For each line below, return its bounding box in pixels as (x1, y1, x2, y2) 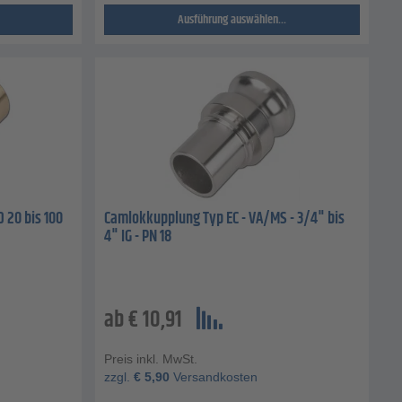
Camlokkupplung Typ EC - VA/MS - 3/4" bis (104, 206, 345, 232)
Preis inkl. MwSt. (104, 351, 197, 366)
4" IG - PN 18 (104, 224, 171, 250)
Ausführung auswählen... (178, 10, 286, 31)
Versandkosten (170, 369, 258, 384)
